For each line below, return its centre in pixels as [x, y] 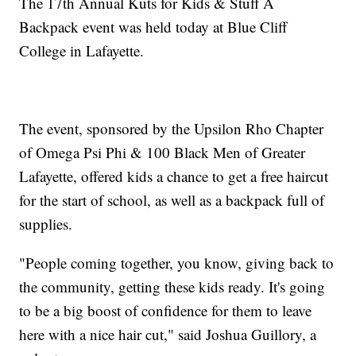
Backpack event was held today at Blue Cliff [153, 26]
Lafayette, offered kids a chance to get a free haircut [174, 176]
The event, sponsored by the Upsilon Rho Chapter [172, 128]
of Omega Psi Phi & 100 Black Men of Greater [163, 152]
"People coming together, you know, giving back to [177, 262]
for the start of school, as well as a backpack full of [172, 199]
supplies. [46, 223]
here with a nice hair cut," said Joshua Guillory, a [168, 334]
